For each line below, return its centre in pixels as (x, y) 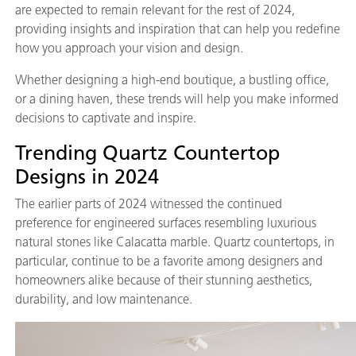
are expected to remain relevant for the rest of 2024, (155, 10)
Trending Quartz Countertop (147, 153)
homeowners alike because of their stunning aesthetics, (164, 280)
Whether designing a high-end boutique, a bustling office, (172, 80)
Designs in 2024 (87, 176)
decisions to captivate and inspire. (107, 118)
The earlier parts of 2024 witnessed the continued (149, 204)
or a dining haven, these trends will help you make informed (177, 99)
